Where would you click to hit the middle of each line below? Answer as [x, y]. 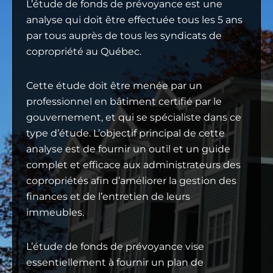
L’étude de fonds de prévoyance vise [115, 246]
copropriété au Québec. [85, 51]
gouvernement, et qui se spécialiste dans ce [134, 117]
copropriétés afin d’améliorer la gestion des [131, 180]
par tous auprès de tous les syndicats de [124, 35]
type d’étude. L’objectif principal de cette [126, 133]
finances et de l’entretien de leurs [108, 196]
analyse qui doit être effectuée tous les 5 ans [134, 19]
